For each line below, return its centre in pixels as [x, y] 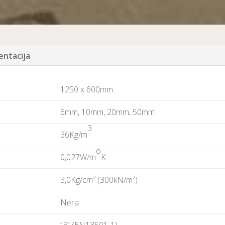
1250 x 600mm [87, 90]
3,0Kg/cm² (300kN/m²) [99, 180]
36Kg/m [74, 135]
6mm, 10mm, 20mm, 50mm [108, 112]
